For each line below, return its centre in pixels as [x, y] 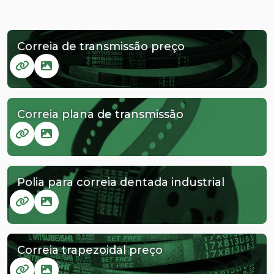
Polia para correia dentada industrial [121, 182]
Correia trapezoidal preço [90, 250]
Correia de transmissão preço [101, 46]
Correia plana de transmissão [100, 114]
